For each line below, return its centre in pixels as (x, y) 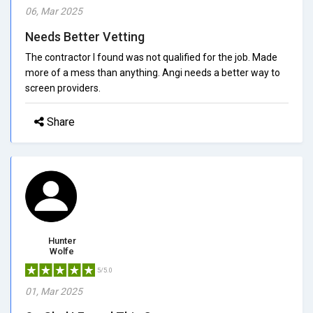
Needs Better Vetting (85, 36)
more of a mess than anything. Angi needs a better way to (153, 72)
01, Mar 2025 (54, 291)
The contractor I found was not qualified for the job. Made (151, 57)
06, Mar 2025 (54, 11)
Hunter (62, 240)
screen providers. (63, 88)
